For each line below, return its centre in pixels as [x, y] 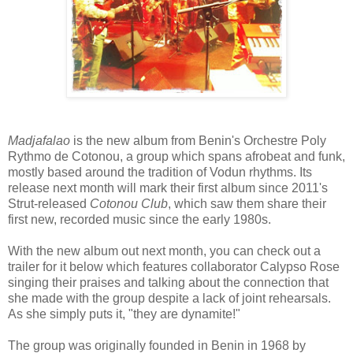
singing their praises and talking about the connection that [168, 282]
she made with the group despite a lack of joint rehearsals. [169, 298]
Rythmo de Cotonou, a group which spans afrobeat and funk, [176, 156]
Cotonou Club [129, 203]
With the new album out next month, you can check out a [164, 251]
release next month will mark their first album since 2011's [168, 188]
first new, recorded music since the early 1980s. [139, 219]
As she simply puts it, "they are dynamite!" [124, 314]
